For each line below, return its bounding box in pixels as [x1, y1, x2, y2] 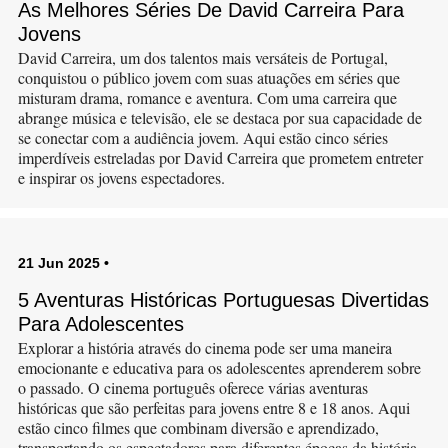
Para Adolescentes [17, 313, 184, 335]
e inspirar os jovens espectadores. [17, 167, 225, 188]
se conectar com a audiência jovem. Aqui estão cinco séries [17, 127, 388, 148]
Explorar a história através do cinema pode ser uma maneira [17, 337, 392, 358]
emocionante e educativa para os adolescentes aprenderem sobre [17, 357, 421, 378]
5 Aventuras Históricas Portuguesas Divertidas [17, 289, 429, 311]
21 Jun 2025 [17, 255, 100, 271]
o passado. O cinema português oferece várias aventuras [17, 377, 368, 398]
